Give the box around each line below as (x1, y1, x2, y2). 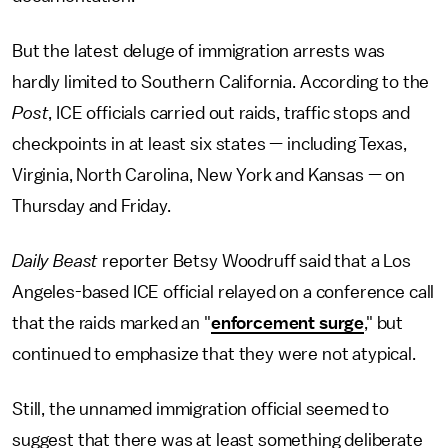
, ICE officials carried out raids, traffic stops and (48, 104, 411, 122)
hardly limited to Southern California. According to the (12, 73, 430, 91)
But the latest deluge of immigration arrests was (12, 42, 386, 60)
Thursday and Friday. (12, 197, 171, 215)
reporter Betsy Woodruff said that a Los (102, 252, 411, 270)
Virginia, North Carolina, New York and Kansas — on (12, 166, 405, 184)
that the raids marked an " (12, 314, 211, 332)
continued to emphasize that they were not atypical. (12, 345, 416, 363)
